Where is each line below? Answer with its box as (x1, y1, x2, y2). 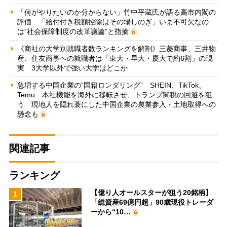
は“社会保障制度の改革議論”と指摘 (17, 27, 129, 35)
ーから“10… (91, 207, 131, 216)
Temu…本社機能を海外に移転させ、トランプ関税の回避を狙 (17, 90, 212, 99)
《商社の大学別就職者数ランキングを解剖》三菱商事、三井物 (17, 44, 216, 53)
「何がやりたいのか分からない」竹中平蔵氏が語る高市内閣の (17, 8, 216, 16)
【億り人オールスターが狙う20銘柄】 (91, 188, 213, 197)
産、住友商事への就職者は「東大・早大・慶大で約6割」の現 (17, 54, 213, 62)
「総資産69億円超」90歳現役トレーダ (91, 198, 214, 206)
